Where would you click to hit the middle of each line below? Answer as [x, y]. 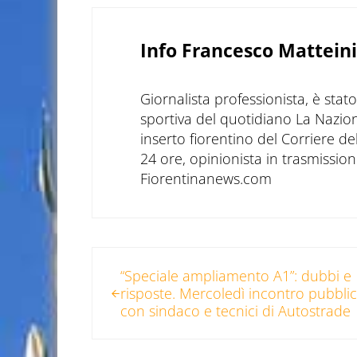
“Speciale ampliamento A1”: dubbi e [236, 276]
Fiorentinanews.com [206, 179]
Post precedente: [146, 258]
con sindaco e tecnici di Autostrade [236, 311]
